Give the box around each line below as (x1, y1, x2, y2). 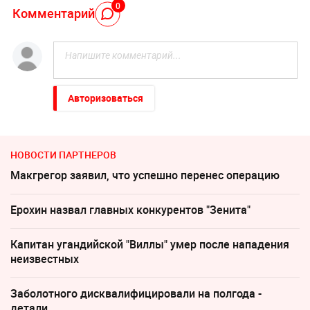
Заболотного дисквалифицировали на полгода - (10, 286, 262, 302)
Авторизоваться (67, 91, 143, 105)
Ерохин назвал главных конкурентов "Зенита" (10, 202, 250, 218)
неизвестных (10, 251, 79, 267)
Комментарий (12, 4, 95, 21)
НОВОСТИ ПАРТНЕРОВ (10, 148, 116, 162)
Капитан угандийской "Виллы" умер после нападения (10, 237, 289, 253)
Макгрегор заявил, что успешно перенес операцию (10, 167, 280, 183)
